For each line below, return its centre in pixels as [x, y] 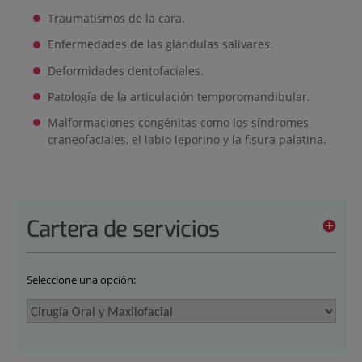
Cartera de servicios [123, 229]
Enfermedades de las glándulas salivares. [160, 44]
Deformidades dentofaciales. [125, 70]
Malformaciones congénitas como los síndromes [178, 122]
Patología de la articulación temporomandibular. [179, 96]
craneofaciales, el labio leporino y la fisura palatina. [187, 139]
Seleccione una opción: [81, 280]
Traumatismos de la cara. [116, 19]
